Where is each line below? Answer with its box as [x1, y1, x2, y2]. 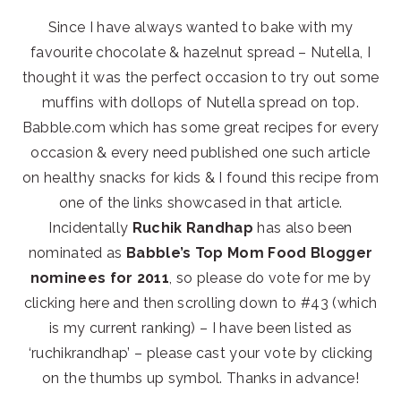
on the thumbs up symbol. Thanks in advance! [42, 370, 359, 388]
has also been [253, 219, 353, 237]
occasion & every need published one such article [30, 144, 371, 162]
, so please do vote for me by [169, 269, 371, 287]
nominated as [28, 244, 126, 262]
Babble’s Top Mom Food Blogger [125, 244, 373, 262]
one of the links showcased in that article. [58, 194, 343, 212]
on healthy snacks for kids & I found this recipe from [22, 169, 379, 187]
